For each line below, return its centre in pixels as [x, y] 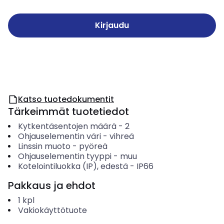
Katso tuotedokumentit [66, 99]
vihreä [121, 136]
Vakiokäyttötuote [52, 210]
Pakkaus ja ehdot [52, 185]
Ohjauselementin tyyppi [64, 156]
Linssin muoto [44, 146]
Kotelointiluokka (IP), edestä [73, 166]
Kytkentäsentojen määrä [67, 126]
